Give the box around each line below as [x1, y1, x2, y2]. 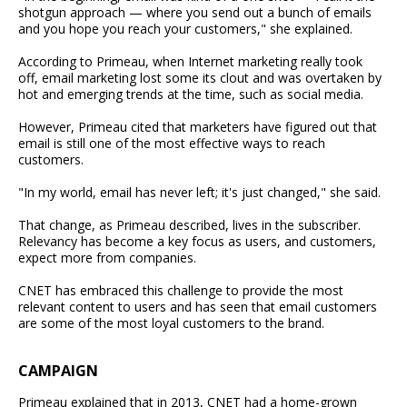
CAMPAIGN [18, 361, 98, 382]
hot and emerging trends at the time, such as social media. [18, 85, 363, 104]
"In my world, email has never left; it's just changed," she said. [18, 184, 381, 202]
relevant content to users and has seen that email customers [18, 298, 377, 316]
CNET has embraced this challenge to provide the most [18, 282, 343, 300]
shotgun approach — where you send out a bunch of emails [18, 4, 372, 22]
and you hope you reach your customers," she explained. [18, 20, 352, 38]
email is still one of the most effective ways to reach [18, 134, 325, 153]
